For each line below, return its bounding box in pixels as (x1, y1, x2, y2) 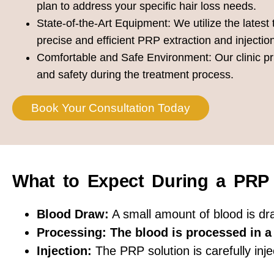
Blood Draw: (37, 207, 109, 221)
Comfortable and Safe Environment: (37, 51, 212, 64)
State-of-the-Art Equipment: (37, 17, 171, 30)
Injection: (37, 244, 92, 258)
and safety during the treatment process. (37, 68, 234, 81)
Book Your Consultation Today (31, 102, 190, 115)
